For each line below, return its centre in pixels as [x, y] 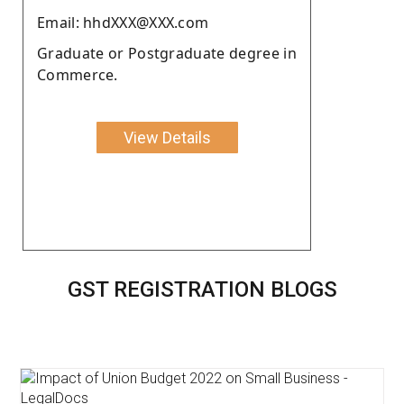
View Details [167, 137]
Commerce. [78, 74]
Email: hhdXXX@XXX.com [123, 22]
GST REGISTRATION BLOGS [202, 289]
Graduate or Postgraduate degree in [167, 53]
